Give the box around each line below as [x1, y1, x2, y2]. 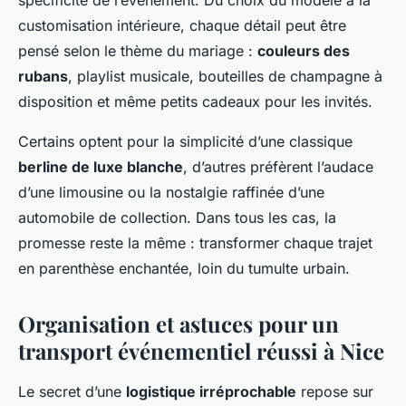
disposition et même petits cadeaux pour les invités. [18, 92, 372, 111]
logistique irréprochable [126, 382, 296, 401]
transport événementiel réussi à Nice [18, 336, 384, 366]
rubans [18, 67, 68, 86]
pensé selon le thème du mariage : [18, 42, 257, 61]
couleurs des [257, 42, 350, 61]
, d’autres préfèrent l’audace [183, 158, 373, 177]
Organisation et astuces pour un [18, 309, 339, 339]
